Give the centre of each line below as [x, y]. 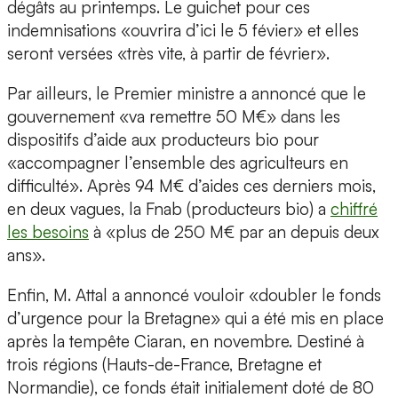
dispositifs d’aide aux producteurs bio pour [163, 140]
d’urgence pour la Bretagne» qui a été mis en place [195, 318]
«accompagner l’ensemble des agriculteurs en [178, 163]
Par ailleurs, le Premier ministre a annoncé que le [187, 94]
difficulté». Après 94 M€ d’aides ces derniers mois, [191, 186]
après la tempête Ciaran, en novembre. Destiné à [186, 342]
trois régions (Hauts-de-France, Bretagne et [164, 365]
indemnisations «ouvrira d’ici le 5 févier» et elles [183, 31]
